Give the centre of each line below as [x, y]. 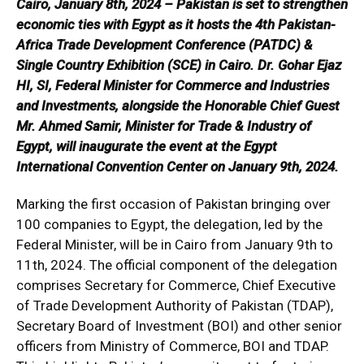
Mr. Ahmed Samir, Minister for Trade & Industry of [164, 126]
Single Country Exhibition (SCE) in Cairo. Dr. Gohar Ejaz [179, 65]
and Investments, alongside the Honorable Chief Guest [178, 106]
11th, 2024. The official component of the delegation [177, 265]
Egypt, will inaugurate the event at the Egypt [147, 146]
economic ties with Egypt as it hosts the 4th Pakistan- [176, 24]
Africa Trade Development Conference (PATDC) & [165, 45]
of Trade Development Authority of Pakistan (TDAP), [175, 305]
